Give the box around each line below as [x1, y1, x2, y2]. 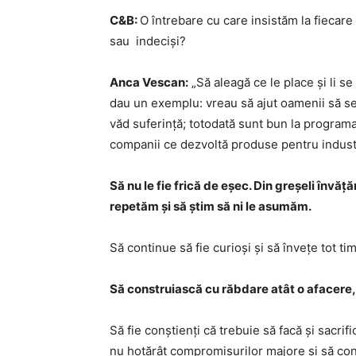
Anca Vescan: [110, 75, 188, 91]
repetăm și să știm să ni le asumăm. [110, 199, 311, 215]
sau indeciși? [110, 33, 186, 49]
